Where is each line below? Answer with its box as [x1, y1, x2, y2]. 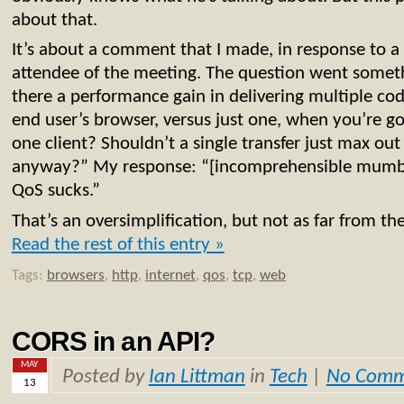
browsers [46, 268, 105, 284]
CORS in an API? [11, 326, 215, 356]
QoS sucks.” [11, 181, 100, 201]
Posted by [61, 367, 149, 389]
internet [144, 268, 196, 284]
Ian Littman [148, 367, 245, 389]
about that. [11, 10, 97, 30]
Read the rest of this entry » [11, 235, 225, 255]
